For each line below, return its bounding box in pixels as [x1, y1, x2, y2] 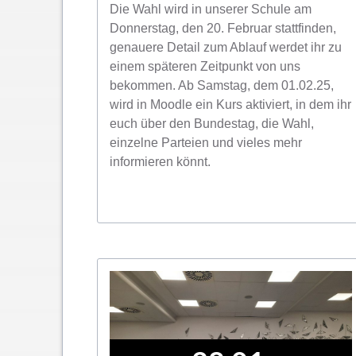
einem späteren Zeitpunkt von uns [110, 59, 300, 73]
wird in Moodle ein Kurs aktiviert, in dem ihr [110, 97, 351, 111]
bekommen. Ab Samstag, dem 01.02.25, [110, 78, 334, 92]
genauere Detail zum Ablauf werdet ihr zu [110, 40, 342, 54]
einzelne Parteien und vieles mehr [110, 135, 302, 149]
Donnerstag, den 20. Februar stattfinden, [110, 21, 336, 35]
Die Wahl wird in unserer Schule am [110, 2, 311, 16]
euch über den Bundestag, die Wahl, [110, 116, 314, 130]
